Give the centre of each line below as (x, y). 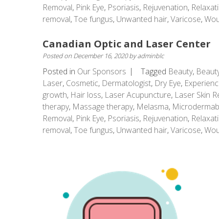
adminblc (151, 56)
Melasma (153, 107)
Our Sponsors (102, 71)
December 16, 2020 (100, 56)
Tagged (154, 71)
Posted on (58, 56)
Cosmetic (82, 83)
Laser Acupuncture (138, 95)
